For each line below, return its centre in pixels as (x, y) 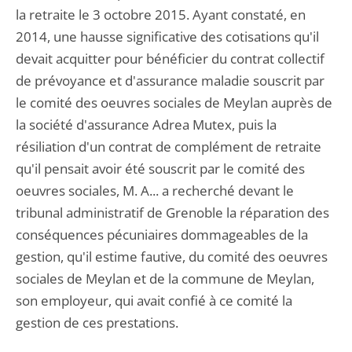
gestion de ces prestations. (97, 323)
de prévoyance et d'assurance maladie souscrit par (170, 81)
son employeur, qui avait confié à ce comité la (154, 301)
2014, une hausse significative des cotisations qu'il (167, 37)
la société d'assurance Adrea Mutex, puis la (146, 125)
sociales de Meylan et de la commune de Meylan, (165, 279)
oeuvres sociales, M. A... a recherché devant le (155, 191)
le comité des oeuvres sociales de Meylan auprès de (174, 103)
